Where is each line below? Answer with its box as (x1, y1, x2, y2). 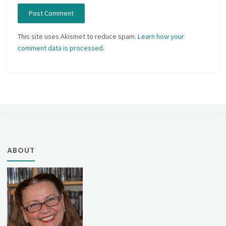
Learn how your (138, 31, 185, 41)
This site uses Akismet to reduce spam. (18, 31, 138, 41)
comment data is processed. (18, 43, 105, 52)
